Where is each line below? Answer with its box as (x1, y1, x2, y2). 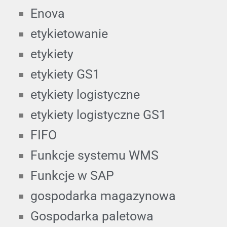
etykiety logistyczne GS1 (30, 107, 166, 122)
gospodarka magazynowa (30, 188, 176, 203)
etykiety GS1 (30, 66, 100, 82)
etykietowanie (30, 26, 108, 41)
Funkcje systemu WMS (30, 147, 159, 163)
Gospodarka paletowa (30, 208, 154, 223)
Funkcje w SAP (30, 168, 114, 183)
